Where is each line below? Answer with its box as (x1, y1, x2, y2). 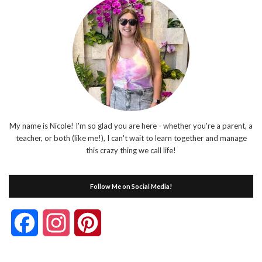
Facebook (38, 216, 79, 228)
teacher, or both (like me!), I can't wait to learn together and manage (15, 133, 247, 143)
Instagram (70, 216, 111, 228)
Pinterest (101, 216, 138, 228)
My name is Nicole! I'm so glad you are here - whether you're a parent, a (9, 120, 253, 130)
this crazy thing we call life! (86, 145, 176, 155)
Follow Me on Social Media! (90, 182, 172, 190)
